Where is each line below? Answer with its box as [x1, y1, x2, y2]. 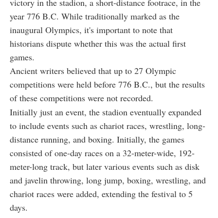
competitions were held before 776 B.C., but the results [10, 78, 205, 91]
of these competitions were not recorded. [10, 92, 153, 104]
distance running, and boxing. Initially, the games [10, 133, 184, 145]
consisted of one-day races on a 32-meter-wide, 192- [10, 147, 195, 159]
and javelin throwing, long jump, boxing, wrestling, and [10, 174, 206, 186]
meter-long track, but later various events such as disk [10, 161, 200, 173]
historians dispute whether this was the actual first [10, 37, 186, 50]
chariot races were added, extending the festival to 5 [10, 188, 193, 200]
